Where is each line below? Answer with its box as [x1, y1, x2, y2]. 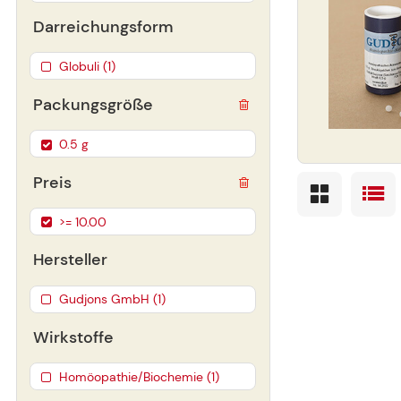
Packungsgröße [33, 93, 153, 115]
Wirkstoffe [33, 327, 114, 349]
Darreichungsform [33, 15, 173, 38]
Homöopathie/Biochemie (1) [58, 369, 219, 386]
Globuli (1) [58, 58, 115, 75]
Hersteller [33, 249, 107, 271]
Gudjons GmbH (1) [58, 291, 166, 308]
